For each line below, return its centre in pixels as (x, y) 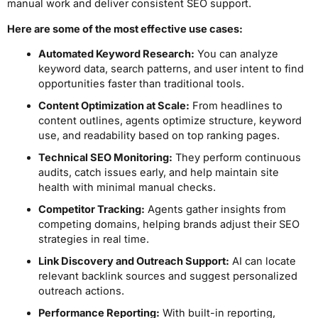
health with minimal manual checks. (127, 188)
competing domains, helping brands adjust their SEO (169, 225)
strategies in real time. (93, 240)
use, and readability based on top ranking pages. (159, 136)
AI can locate (262, 262)
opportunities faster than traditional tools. (141, 84)
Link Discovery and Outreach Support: (133, 262)
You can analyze (236, 54)
